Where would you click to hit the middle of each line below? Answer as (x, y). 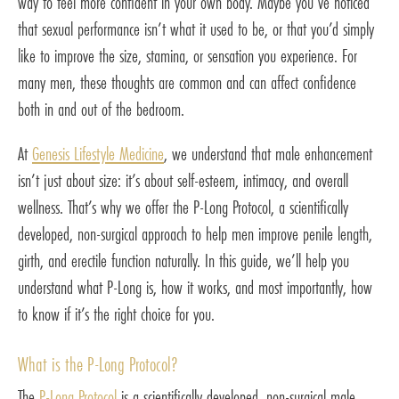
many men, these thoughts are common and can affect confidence (187, 82)
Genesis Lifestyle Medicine (98, 153)
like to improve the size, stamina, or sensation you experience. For (187, 55)
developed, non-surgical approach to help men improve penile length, (195, 233)
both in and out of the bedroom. (101, 109)
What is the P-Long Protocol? (98, 364)
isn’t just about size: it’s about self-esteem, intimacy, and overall (183, 180)
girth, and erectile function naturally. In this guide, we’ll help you (183, 260)
